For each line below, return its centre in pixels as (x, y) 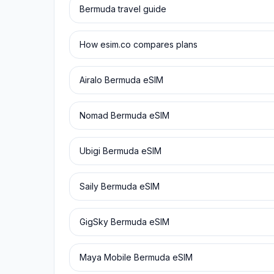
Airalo (91, 80)
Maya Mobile (106, 257)
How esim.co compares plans (139, 44)
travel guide (141, 9)
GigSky (94, 222)
